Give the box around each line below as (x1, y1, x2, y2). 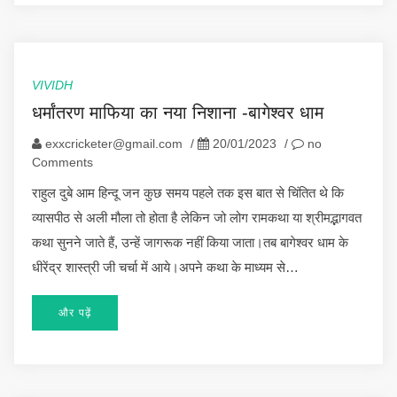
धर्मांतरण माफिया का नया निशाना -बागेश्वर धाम (32, 102, 323, 122)
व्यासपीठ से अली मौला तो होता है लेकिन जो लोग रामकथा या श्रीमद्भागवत (32, 209, 362, 225)
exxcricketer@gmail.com (45, 136, 183, 151)
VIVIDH (32, 77, 73, 92)
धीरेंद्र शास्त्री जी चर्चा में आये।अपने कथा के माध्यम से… (32, 259, 299, 275)
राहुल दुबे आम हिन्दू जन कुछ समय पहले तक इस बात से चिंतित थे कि (32, 184, 344, 200)
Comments (32, 154, 93, 169)
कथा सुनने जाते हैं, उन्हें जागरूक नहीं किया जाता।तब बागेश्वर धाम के (32, 234, 348, 250)
